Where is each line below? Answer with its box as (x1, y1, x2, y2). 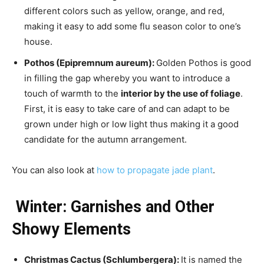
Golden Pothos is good (156, 57, 251, 69)
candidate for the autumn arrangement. (24, 134, 189, 146)
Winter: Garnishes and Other (12, 197, 214, 217)
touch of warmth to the (24, 88, 121, 100)
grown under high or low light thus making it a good (24, 118, 239, 130)
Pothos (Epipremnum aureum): (24, 57, 156, 69)
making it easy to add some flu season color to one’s (24, 21, 241, 32)
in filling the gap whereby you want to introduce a (24, 72, 230, 84)
